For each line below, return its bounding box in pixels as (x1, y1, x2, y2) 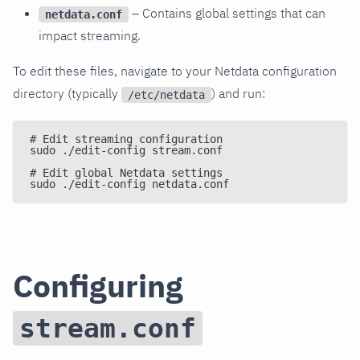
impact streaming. (39, 27, 141, 44)
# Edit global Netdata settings (30, 166, 223, 180)
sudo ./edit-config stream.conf (30, 144, 223, 157)
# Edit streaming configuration (30, 133, 223, 146)
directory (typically (13, 85, 121, 102)
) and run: (211, 85, 265, 102)
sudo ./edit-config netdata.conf (30, 178, 229, 191)
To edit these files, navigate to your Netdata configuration (13, 63, 337, 80)
